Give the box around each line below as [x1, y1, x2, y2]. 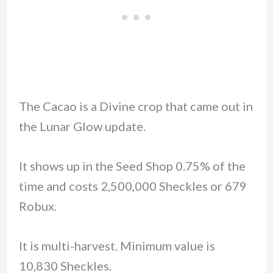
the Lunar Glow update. [18, 118, 146, 133]
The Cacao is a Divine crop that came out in [18, 98, 253, 113]
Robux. [18, 198, 57, 213]
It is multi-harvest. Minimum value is [18, 238, 215, 253]
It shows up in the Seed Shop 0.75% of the [18, 158, 246, 173]
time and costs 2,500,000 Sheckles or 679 [18, 178, 247, 193]
